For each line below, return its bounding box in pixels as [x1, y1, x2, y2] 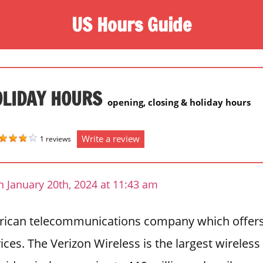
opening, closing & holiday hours [107, 96, 251, 108]
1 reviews [40, 133, 71, 144]
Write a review [82, 132, 140, 144]
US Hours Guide [72, 11, 191, 38]
